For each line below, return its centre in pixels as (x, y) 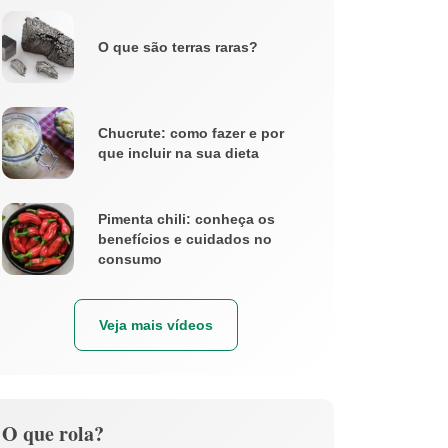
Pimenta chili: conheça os (186, 218)
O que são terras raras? (178, 46)
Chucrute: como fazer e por (191, 132)
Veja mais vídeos (156, 324)
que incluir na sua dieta (178, 152)
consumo (130, 258)
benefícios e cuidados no (185, 238)
